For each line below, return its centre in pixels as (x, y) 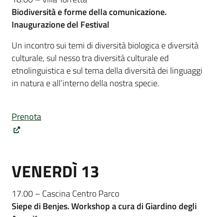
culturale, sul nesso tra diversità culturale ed (90, 58)
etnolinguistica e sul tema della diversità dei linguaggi (107, 70)
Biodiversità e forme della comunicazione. (89, 12)
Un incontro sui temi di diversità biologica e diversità (105, 45)
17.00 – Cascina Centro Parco (65, 193)
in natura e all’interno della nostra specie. (86, 83)
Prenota (26, 116)
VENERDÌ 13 (55, 171)
